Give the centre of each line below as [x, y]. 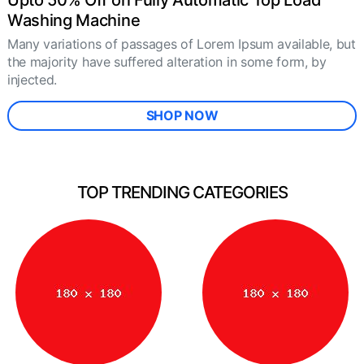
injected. [32, 80]
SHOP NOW [182, 116]
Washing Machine [74, 21]
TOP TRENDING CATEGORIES [182, 192]
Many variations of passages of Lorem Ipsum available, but [182, 44]
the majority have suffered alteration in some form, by [167, 62]
